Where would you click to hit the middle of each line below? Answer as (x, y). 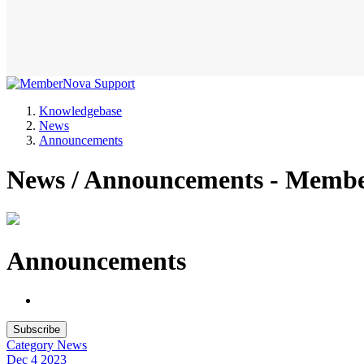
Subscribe (37, 330)
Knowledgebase (80, 110)
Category (32, 345)
